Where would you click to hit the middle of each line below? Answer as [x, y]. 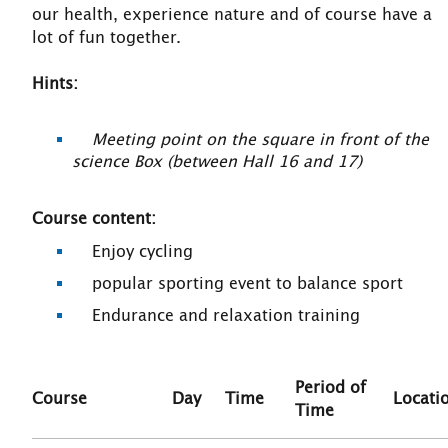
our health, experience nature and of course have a [232, 15]
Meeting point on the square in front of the [260, 140]
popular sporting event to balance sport [237, 284]
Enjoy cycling [132, 252]
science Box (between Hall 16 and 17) [217, 162]
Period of [330, 388]
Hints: [55, 84]
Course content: [94, 219]
